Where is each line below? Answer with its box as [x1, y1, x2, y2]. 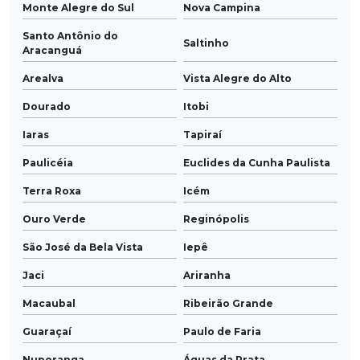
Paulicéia [22, 157, 73, 170]
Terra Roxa [22, 185, 81, 198]
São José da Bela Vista [22, 241, 143, 254]
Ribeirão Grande [183, 297, 273, 310]
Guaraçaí [22, 325, 72, 338]
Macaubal [22, 297, 76, 310]
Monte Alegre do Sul [22, 2, 134, 14]
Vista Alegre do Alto [183, 72, 292, 85]
